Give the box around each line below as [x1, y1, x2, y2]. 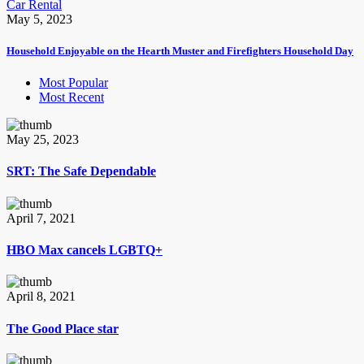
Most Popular [39, 76, 108, 90]
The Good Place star [6, 321, 119, 336]
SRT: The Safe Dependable [6, 164, 156, 179]
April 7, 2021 [6, 210, 76, 225]
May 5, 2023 [6, 11, 72, 26]
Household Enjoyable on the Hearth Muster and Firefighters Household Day [6, 45, 353, 58]
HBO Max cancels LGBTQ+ [6, 242, 162, 257]
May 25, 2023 [6, 132, 79, 147]
